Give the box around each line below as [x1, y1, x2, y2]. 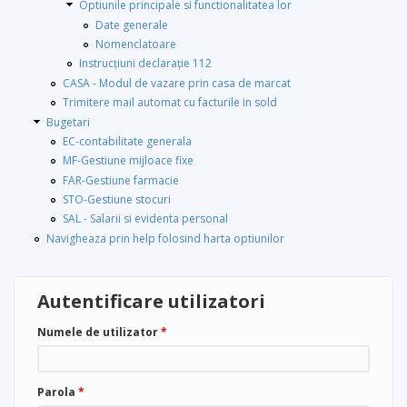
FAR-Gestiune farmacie [63, 172, 179, 188]
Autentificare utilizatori [37, 288, 265, 313]
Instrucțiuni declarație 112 [79, 55, 212, 72]
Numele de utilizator [37, 323, 161, 340]
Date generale [95, 16, 168, 33]
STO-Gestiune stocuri [63, 192, 171, 208]
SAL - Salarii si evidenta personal [63, 211, 228, 227]
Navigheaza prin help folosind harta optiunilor [46, 230, 284, 246]
